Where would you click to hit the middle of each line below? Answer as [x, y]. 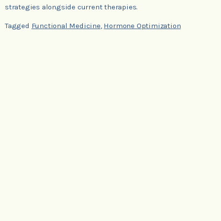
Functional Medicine [66, 26]
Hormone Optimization [142, 26]
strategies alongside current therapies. [72, 7]
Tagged [18, 26]
